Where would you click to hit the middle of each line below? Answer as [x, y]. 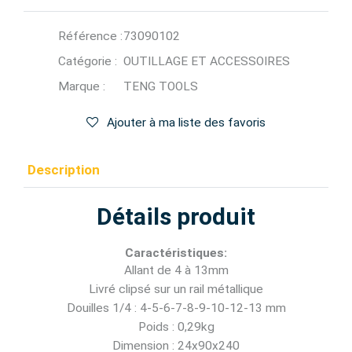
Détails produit [176, 216]
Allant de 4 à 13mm [176, 270]
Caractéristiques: [176, 253]
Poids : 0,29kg [176, 327]
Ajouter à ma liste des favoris [186, 123]
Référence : [90, 36]
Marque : [82, 86]
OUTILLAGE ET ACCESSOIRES [207, 61]
